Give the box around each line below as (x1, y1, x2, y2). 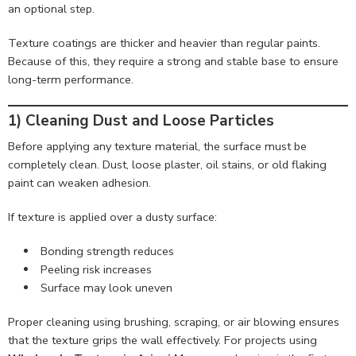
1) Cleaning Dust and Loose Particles (8, 110, 274, 132)
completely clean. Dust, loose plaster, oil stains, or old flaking (8, 156, 327, 172)
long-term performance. (8, 72, 133, 88)
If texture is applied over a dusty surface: (8, 208, 217, 225)
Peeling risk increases (40, 261, 152, 277)
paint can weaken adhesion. (8, 174, 151, 191)
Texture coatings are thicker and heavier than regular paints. (8, 35, 320, 52)
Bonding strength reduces (40, 242, 174, 259)
